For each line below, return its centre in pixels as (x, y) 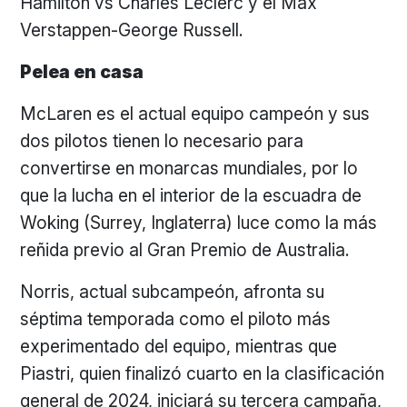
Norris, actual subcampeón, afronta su (173, 292)
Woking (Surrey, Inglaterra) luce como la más (199, 223)
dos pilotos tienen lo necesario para (162, 141)
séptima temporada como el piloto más (176, 319)
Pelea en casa (82, 72)
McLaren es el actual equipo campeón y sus (195, 114)
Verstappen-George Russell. (132, 30)
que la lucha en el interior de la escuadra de (191, 195)
